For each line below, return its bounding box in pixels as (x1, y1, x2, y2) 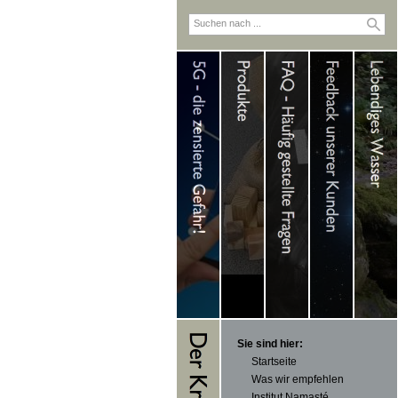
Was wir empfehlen (251, 373, 344, 386)
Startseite (251, 355, 297, 368)
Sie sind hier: (237, 338, 303, 350)
